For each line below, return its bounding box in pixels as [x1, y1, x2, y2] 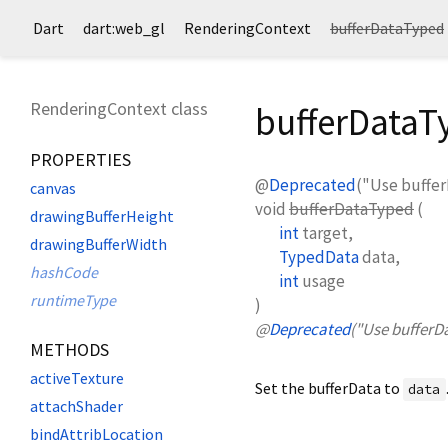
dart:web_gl [83, 18, 165, 38]
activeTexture [30, 368, 124, 388]
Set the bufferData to [255, 377, 403, 398]
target [302, 221, 348, 244]
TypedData [279, 245, 359, 268]
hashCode [30, 262, 98, 282]
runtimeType [30, 290, 116, 310]
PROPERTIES [30, 148, 131, 171]
